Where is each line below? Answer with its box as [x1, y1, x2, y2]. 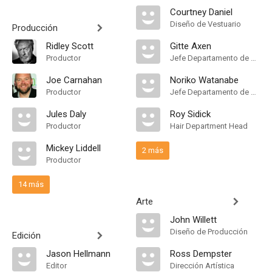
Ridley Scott [46, 41, 93, 52]
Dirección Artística [170, 261, 234, 270]
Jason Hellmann [46, 248, 110, 259]
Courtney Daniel [170, 7, 233, 18]
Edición [12, 230, 41, 241]
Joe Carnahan [46, 75, 102, 86]
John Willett [170, 214, 217, 225]
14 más [18, 180, 44, 189]
